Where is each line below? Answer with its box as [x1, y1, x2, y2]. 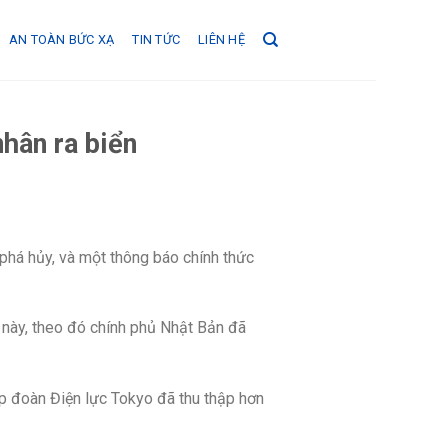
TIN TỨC [132, 32, 181, 47]
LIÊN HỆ [198, 32, 245, 47]
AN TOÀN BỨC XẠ [8, 32, 115, 47]
